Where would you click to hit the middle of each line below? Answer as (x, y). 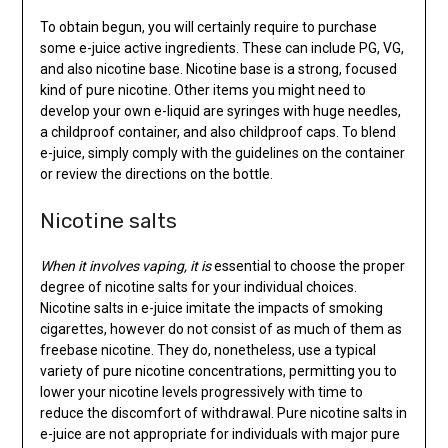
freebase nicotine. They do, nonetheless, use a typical (207, 349)
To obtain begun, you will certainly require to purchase (208, 26)
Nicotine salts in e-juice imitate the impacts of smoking (211, 307)
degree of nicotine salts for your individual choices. (198, 286)
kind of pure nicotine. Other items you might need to (202, 89)
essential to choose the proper (307, 265)
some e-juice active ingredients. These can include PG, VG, (221, 47)
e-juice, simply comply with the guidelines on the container (222, 152)
